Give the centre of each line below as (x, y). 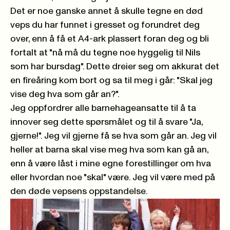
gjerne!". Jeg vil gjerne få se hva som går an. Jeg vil (113, 136)
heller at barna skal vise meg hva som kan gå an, (109, 150)
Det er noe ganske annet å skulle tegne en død (107, 11)
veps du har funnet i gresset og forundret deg (105, 25)
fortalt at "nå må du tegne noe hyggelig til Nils (105, 53)
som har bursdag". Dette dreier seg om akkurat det (115, 66)
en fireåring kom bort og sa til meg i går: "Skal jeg (111, 80)
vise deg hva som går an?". (65, 94)
